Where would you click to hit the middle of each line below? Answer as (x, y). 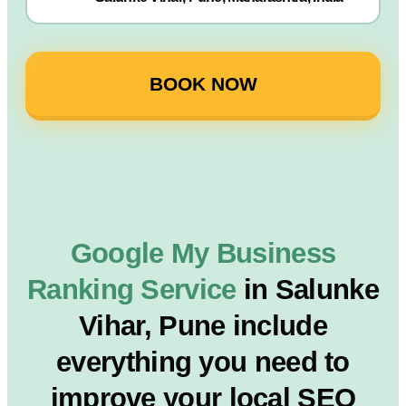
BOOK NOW (203, 84)
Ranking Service (135, 290)
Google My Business (203, 253)
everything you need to (203, 362)
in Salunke (311, 290)
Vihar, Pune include (203, 326)
